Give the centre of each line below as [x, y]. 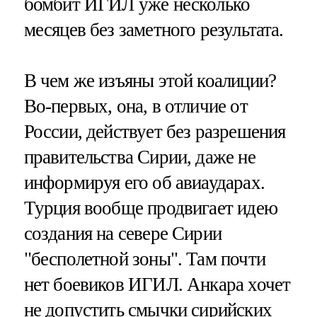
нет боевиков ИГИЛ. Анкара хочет [157, 284]
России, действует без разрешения [155, 131]
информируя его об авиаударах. [144, 182]
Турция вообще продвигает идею [150, 208]
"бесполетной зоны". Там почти [144, 259]
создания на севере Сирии [123, 233]
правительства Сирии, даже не [139, 157]
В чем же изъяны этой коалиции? [150, 80]
